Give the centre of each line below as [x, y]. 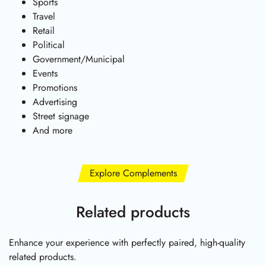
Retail [44, 30]
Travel [44, 16]
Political [49, 45]
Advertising [55, 102]
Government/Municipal [79, 59]
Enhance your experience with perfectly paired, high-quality [127, 243]
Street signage [61, 116]
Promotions [55, 87]
